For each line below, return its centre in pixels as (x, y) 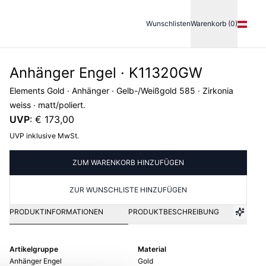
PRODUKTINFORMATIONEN (56, 212)
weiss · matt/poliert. (47, 105)
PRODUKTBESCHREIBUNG (174, 212)
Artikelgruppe (34, 249)
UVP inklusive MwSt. (44, 136)
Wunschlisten (168, 23)
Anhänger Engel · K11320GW (106, 73)
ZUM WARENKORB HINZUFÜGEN (128, 162)
